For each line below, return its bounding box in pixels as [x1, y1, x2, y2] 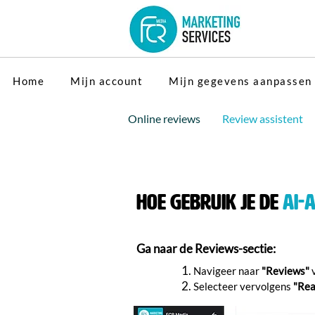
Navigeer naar [193, 264, 262, 277]
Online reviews [128, 112, 200, 125]
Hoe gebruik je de [136, 191, 283, 214]
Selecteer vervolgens [193, 280, 293, 292]
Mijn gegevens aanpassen [169, 74, 312, 87]
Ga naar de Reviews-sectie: [136, 241, 278, 256]
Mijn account [70, 74, 143, 87]
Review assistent [222, 112, 303, 125]
